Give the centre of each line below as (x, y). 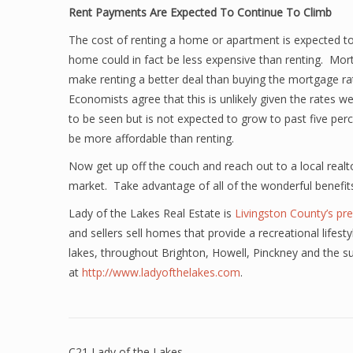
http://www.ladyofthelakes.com (161, 272)
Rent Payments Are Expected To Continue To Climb (200, 12)
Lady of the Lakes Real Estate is (152, 213)
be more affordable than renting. (151, 138)
